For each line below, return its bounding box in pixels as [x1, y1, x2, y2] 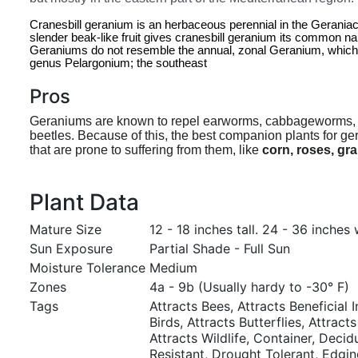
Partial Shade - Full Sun [149, 241, 290, 257]
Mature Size [30, 221, 101, 237]
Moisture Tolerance [30, 260, 145, 276]
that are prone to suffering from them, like [30, 143, 262, 157]
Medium [149, 260, 197, 276]
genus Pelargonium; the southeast [30, 57, 207, 70]
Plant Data [30, 189, 139, 216]
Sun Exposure [30, 241, 113, 257]
